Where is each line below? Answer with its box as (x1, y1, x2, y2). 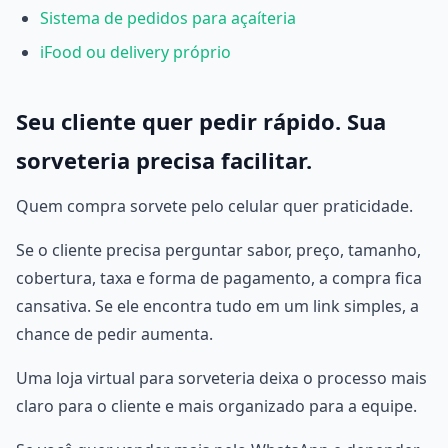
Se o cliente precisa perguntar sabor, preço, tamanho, (16, 239, 421, 261)
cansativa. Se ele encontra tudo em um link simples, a (16, 295, 419, 317)
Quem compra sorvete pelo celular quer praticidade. (16, 195, 413, 217)
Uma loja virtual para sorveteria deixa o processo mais (16, 367, 427, 389)
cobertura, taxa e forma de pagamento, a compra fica (16, 267, 422, 289)
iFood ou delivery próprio (40, 41, 231, 63)
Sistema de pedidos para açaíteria (40, 7, 296, 29)
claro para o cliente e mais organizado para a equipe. (16, 395, 417, 417)
